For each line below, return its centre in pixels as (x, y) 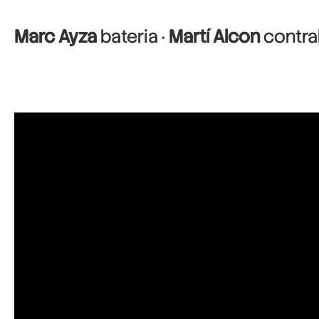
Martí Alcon (214, 37)
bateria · (133, 37)
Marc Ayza (56, 37)
